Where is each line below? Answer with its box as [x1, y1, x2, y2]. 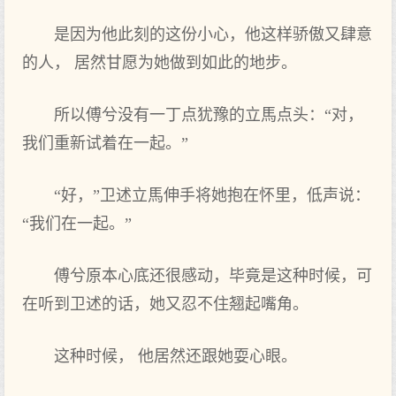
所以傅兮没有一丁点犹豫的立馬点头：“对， [54, 106, 363, 124]
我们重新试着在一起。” [22, 134, 188, 152]
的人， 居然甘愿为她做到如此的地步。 [22, 54, 297, 72]
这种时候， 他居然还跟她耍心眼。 [54, 347, 297, 365]
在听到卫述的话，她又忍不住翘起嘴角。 [22, 295, 308, 313]
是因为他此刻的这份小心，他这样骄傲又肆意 [54, 26, 372, 43]
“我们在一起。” [22, 215, 132, 232]
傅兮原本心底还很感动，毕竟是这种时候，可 [54, 267, 372, 285]
